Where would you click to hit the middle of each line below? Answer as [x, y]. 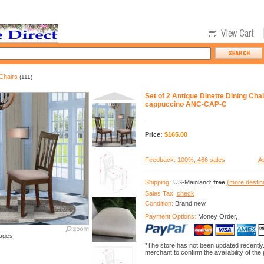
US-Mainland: [193, 182]
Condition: [160, 203]
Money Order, [217, 216]
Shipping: [158, 182]
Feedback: [161, 160]
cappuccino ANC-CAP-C [186, 104]
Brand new [190, 203]
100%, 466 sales [201, 160]
